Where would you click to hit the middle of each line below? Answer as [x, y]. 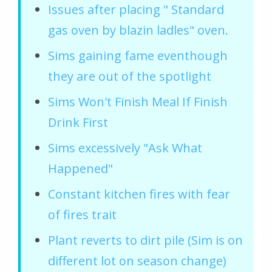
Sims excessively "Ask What [125, 148]
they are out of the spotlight [130, 76]
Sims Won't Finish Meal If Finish [138, 101]
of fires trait [82, 214]
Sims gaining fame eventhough [138, 55]
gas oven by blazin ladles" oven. [138, 30]
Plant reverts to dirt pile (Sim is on [145, 240]
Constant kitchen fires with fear [139, 194]
